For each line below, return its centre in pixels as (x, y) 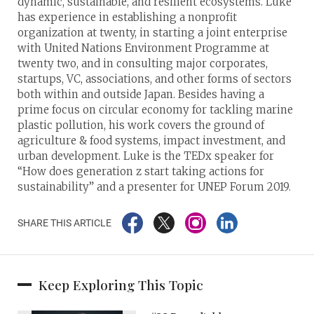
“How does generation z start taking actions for (141, 171)
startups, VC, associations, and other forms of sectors (155, 78)
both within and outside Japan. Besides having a (141, 94)
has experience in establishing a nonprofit (127, 17)
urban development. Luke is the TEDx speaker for (146, 156)
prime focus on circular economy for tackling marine (155, 109)
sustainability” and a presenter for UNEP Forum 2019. (154, 186)
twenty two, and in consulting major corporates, (143, 63)
